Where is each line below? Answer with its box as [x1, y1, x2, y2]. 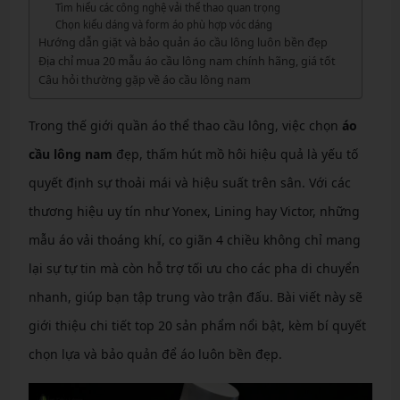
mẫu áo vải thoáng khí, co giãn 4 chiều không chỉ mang [28, 231, 361, 248]
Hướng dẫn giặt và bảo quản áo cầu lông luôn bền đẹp [37, 34, 328, 50]
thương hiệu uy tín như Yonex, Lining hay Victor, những [28, 203, 360, 220]
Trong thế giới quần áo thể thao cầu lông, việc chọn [28, 117, 342, 134]
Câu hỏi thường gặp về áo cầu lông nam [37, 71, 251, 87]
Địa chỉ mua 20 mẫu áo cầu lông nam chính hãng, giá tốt [37, 53, 336, 69]
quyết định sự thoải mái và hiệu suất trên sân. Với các [28, 174, 351, 191]
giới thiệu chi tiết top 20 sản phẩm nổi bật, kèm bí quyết [28, 317, 366, 334]
